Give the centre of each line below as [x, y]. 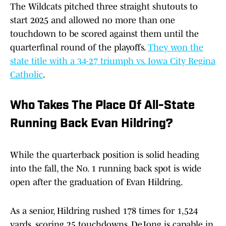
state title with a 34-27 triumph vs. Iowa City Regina [113, 61]
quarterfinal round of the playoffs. [79, 48]
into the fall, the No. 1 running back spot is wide [106, 169]
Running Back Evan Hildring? [92, 124]
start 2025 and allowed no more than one [93, 20]
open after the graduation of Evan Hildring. [97, 182]
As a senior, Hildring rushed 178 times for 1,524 [104, 211]
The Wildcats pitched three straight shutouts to [104, 7]
